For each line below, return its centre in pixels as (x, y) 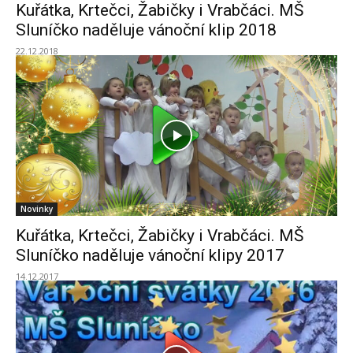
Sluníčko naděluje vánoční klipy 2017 (150, 255)
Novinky (37, 209)
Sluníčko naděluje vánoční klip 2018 (146, 30)
